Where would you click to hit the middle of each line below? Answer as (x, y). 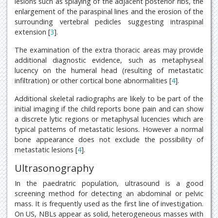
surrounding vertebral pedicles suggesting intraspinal (109, 21)
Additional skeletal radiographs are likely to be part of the (109, 98)
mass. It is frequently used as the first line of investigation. (109, 203)
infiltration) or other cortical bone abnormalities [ (93, 80)
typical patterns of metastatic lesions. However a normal (109, 129)
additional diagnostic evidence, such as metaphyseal (109, 60)
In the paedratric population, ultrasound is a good (109, 183)
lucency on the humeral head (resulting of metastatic (109, 70)
